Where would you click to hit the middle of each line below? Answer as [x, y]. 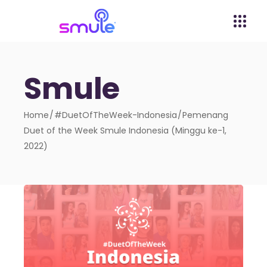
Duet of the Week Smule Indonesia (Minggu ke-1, [125, 131]
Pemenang [206, 115]
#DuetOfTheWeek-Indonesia [116, 115]
